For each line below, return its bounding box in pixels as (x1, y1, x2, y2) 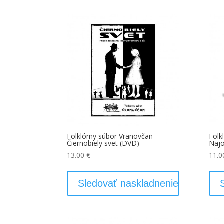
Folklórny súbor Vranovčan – (67, 131, 159, 141)
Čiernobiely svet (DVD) (67, 138, 140, 148)
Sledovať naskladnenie (78, 177, 179, 189)
